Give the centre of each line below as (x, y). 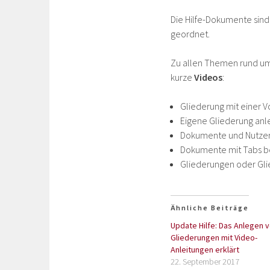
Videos (208, 77)
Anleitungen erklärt (205, 250)
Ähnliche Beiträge (210, 208)
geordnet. (190, 34)
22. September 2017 (205, 262)
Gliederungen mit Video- (214, 238)
